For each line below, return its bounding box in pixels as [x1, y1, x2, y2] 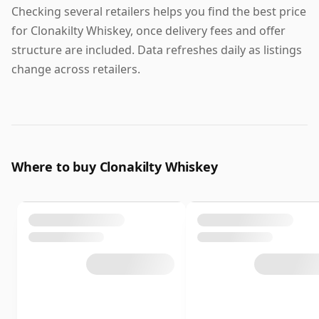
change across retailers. [11, 61, 140, 77]
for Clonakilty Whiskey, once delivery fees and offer [11, 22, 286, 38]
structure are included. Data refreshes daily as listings [11, 41, 302, 58]
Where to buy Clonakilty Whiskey [11, 157, 218, 175]
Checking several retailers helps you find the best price [11, 3, 306, 19]
